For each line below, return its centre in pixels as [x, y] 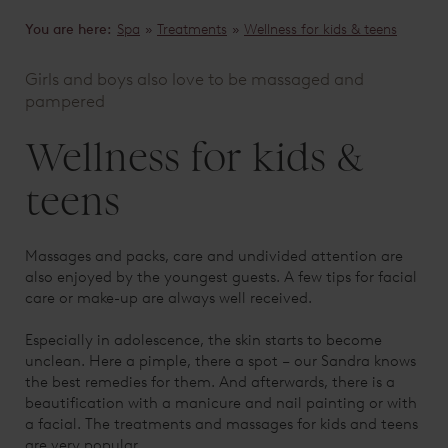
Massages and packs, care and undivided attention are [214, 255]
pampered [65, 100]
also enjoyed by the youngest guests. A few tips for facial [221, 276]
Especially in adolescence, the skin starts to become [203, 339]
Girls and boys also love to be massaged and [194, 78]
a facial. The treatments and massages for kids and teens [221, 423]
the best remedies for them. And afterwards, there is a [210, 381]
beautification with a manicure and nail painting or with [221, 402]
